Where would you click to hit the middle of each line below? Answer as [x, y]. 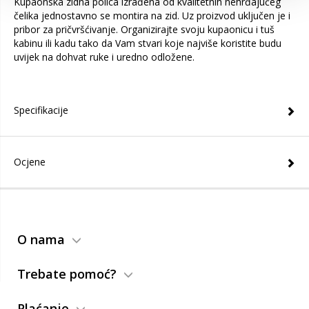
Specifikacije [41, 110]
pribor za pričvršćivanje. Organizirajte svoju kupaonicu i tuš [144, 29]
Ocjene [30, 162]
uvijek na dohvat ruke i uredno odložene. [104, 57]
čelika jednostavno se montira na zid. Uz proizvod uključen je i [152, 16]
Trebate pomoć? [67, 274]
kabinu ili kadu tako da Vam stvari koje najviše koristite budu [148, 43]
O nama [41, 239]
